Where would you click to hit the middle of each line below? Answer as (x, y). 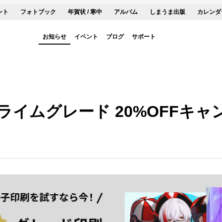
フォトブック (38, 12)
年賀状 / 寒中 (85, 12)
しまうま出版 (168, 12)
